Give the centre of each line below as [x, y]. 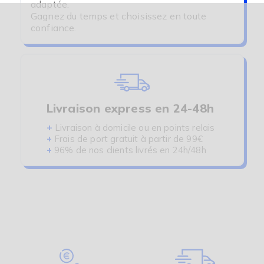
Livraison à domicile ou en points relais [135, 128]
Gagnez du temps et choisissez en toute [118, 16]
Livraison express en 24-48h [132, 108]
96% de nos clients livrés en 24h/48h [129, 150]
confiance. [53, 28]
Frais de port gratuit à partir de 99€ [128, 139]
